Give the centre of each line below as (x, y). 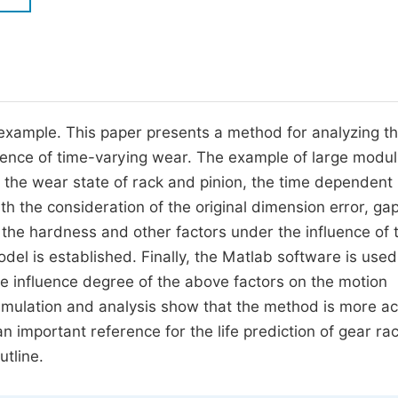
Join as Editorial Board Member (108, 100)
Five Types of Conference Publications (131, 27)
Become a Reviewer (68, 133)
